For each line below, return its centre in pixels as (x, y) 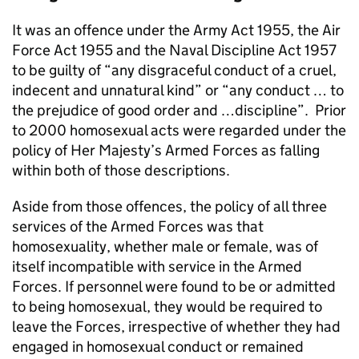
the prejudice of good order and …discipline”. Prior (179, 110)
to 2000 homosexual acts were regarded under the (179, 130)
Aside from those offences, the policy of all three (169, 206)
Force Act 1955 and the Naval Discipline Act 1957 (174, 50)
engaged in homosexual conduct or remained (158, 346)
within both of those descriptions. (121, 170)
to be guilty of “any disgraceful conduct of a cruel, (174, 70)
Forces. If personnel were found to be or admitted (174, 286)
